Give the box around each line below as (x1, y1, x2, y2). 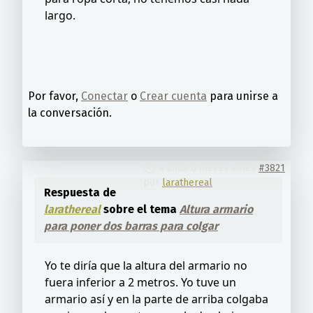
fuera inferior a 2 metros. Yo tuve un (45, 274, 236, 290)
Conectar (81, 89, 128, 103)
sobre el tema (101, 202, 180, 216)
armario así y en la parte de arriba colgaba (45, 291, 268, 307)
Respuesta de (44, 185, 116, 199)
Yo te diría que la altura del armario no (45, 257, 247, 273)
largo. (45, 7, 75, 23)
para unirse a (207, 89, 278, 103)
